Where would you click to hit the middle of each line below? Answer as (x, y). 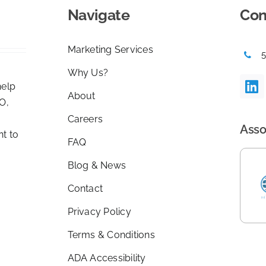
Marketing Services (110, 49)
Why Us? (88, 72)
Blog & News (97, 165)
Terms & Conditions (111, 235)
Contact (85, 188)
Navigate (99, 15)
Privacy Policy (99, 211)
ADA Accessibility (107, 258)
